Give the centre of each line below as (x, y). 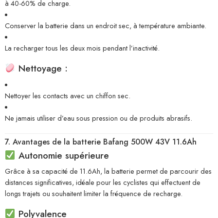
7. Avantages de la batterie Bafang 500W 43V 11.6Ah (101, 142)
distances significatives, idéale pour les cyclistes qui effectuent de (103, 182)
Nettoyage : (41, 69)
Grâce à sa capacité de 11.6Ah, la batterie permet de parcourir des (108, 171)
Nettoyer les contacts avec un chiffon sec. (68, 95)
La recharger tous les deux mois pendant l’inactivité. (82, 48)
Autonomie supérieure (62, 155)
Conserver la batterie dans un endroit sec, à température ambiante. (106, 26)
